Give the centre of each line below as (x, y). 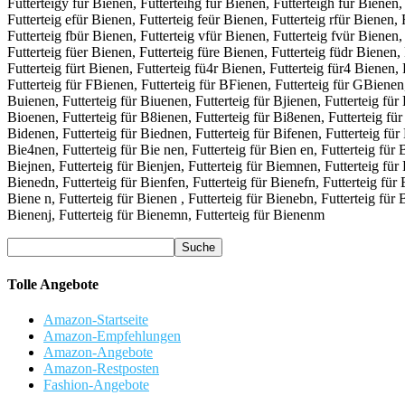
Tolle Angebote (53, 284)
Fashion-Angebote (96, 385)
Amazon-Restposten (101, 368)
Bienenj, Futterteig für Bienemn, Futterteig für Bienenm (166, 215)
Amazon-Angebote (98, 352)
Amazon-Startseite (96, 320)
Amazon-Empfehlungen (112, 336)
